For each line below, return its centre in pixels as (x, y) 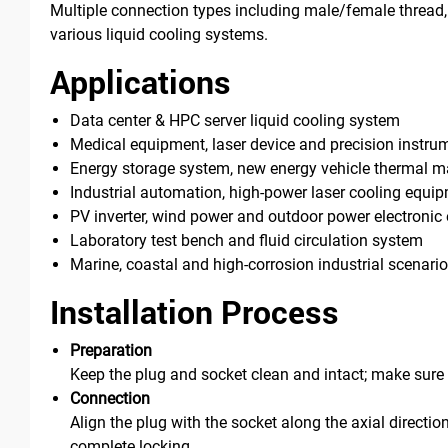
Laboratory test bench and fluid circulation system (246, 240)
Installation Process (194, 311)
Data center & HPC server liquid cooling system (235, 120)
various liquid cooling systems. (159, 34)
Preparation (111, 350)
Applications (140, 81)
